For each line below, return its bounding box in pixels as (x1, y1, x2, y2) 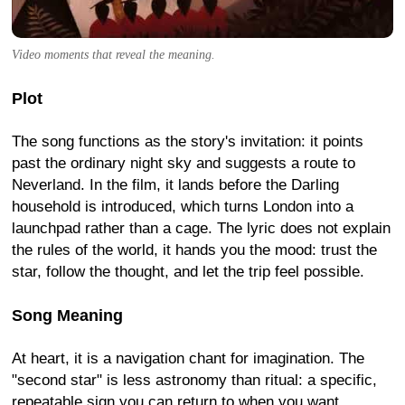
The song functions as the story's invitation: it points (12, 133, 363, 151)
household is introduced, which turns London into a (12, 198, 353, 216)
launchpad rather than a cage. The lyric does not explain (12, 220, 391, 238)
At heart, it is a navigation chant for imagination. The (12, 350, 364, 367)
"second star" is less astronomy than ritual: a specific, (12, 372, 377, 389)
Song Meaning (12, 306, 123, 325)
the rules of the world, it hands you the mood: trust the (12, 241, 377, 259)
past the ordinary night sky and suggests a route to (12, 155, 355, 173)
